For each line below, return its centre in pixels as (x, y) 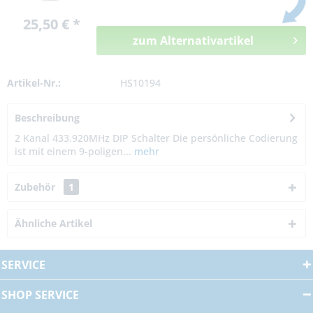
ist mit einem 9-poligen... (73, 152)
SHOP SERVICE (40, 295)
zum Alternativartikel (193, 41)
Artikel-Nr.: (34, 83)
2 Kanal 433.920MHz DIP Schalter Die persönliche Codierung (156, 138)
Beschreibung (47, 118)
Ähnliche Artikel (53, 224)
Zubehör (36, 187)
